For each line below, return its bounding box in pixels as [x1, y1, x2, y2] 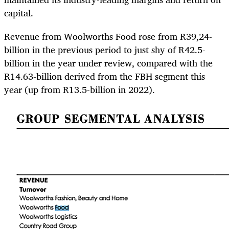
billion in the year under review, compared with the [4, 55, 213, 71]
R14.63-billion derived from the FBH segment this [4, 68, 205, 84]
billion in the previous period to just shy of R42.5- [4, 42, 205, 58]
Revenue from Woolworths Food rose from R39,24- [4, 29, 212, 44]
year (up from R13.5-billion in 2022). [4, 82, 157, 98]
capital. [4, 5, 36, 21]
